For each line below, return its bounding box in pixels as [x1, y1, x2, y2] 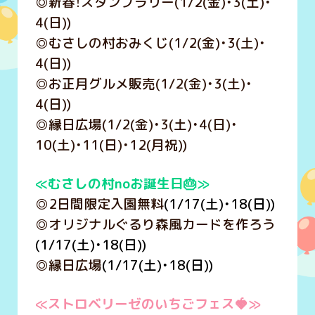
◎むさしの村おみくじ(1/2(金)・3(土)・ [34, 34, 266, 53]
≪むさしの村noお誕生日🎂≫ [34, 174, 210, 193]
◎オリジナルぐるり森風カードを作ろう [34, 215, 276, 234]
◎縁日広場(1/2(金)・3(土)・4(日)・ [34, 115, 238, 134]
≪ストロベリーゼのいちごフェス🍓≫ [34, 295, 261, 314]
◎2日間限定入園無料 [34, 195, 164, 214]
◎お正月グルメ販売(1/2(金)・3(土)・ [34, 75, 252, 94]
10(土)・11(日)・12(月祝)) [34, 136, 187, 155]
